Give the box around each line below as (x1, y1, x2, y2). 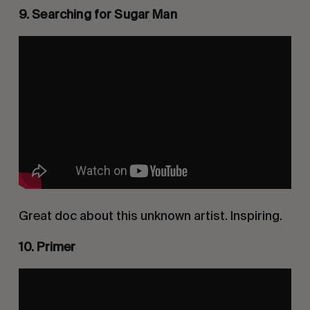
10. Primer (18, 239, 76, 255)
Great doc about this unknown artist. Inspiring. (18, 208, 282, 224)
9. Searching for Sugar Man (18, 7, 177, 22)
